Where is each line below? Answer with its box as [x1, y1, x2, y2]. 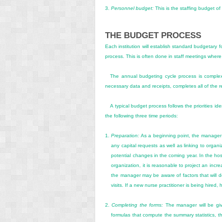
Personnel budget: [111, 5, 154, 11]
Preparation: [111, 132, 140, 138]
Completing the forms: [111, 202, 164, 208]
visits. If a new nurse [111, 182, 160, 188]
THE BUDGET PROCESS [105, 30, 201, 40]
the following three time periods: [105, 112, 178, 118]
